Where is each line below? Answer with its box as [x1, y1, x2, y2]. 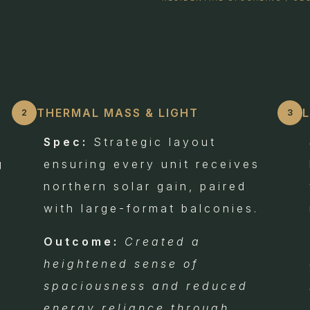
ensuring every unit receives [43, 157, 260, 172]
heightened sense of [43, 257, 199, 271]
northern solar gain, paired [43, 179, 247, 194]
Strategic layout [87, 135, 217, 149]
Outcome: [43, 235, 119, 249]
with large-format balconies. [43, 201, 259, 216]
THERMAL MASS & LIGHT [36, 106, 199, 120]
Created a [124, 235, 201, 249]
